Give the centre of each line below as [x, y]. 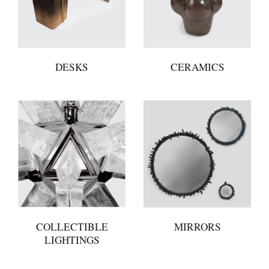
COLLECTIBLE [72, 227]
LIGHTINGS [72, 240]
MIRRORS [197, 227]
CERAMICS [197, 67]
